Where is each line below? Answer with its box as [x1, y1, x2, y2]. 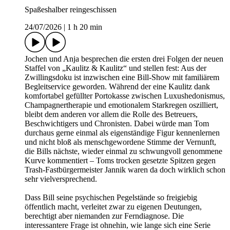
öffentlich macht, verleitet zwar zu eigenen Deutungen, [25, 202, 202, 212]
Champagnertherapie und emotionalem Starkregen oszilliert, [25, 101, 218, 110]
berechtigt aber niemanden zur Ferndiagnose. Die [25, 212, 184, 221]
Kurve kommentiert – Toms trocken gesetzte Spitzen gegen [25, 156, 216, 165]
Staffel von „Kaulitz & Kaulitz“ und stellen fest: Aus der [25, 64, 206, 73]
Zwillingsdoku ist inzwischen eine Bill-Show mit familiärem [25, 73, 219, 82]
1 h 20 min [67, 23, 102, 32]
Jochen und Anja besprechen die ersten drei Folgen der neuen [25, 54, 223, 64]
